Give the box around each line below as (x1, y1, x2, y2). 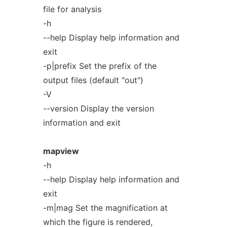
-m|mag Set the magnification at (43, 203, 168, 213)
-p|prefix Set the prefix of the (43, 61, 157, 71)
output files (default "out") (43, 75, 143, 85)
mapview (43, 146, 79, 156)
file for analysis (43, 4, 101, 14)
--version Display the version (43, 103, 154, 113)
